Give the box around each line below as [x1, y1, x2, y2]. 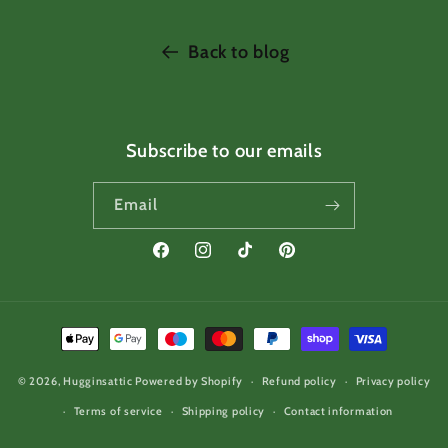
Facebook [150, 251, 212, 270]
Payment [55, 320, 118, 338]
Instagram [192, 251, 259, 270]
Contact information [283, 404, 394, 418]
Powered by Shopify [135, 373, 243, 388]
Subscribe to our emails [125, 139, 323, 162]
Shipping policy [181, 404, 266, 418]
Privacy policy [355, 374, 431, 388]
